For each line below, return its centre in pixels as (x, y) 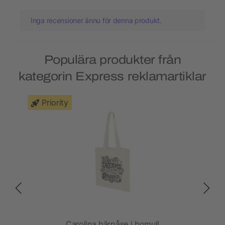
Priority (55, 103)
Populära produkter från (113, 60)
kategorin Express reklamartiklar (113, 77)
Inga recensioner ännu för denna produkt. (96, 21)
